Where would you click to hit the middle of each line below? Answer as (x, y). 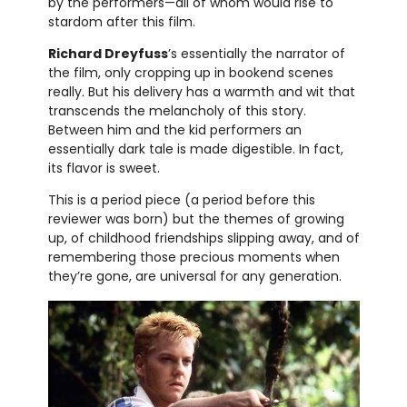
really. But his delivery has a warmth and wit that (201, 92)
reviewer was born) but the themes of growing (196, 219)
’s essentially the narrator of (256, 54)
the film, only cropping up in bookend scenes (190, 73)
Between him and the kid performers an (174, 130)
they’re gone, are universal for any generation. (194, 277)
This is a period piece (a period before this (181, 200)
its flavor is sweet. (104, 169)
